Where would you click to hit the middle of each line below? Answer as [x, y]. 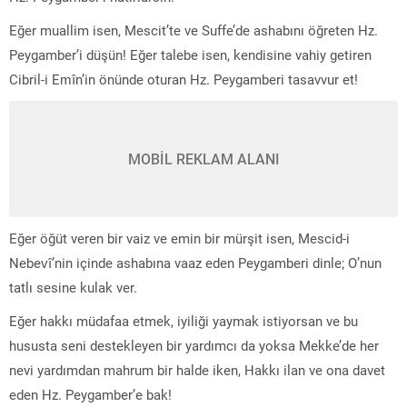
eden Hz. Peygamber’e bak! [90, 394]
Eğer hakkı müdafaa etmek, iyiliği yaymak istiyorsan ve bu [184, 320]
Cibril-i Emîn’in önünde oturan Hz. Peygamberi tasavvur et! [184, 79]
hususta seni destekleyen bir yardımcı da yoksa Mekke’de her [194, 345]
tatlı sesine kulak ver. [73, 287]
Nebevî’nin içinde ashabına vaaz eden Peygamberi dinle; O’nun [195, 262]
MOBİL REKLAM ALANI [203, 158]
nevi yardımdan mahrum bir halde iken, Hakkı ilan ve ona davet [197, 369]
